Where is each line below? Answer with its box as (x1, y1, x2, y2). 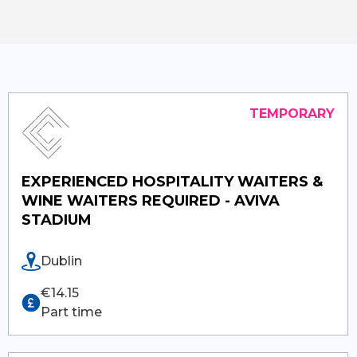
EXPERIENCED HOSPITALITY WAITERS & (22, 172, 324, 190)
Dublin (41, 253, 83, 269)
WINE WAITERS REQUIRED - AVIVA (22, 191, 280, 210)
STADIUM (22, 210, 92, 229)
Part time (41, 304, 103, 320)
